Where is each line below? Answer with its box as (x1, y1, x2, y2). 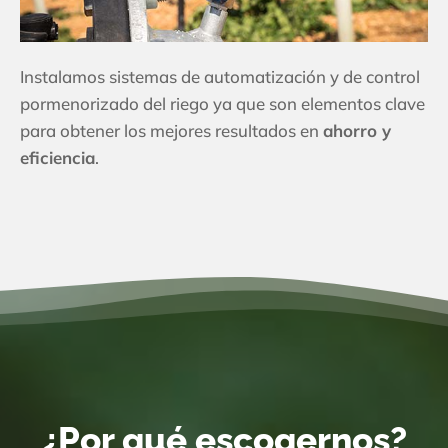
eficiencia (20, 146, 95, 168)
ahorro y (323, 119, 391, 141)
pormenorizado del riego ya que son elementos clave (20, 92, 425, 114)
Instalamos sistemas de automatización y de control (20, 65, 420, 87)
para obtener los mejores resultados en (20, 119, 323, 141)
